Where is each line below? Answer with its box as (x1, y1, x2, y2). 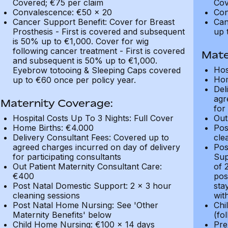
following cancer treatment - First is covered (12, 46, 185, 56)
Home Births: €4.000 (12, 123, 94, 133)
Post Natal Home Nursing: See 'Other (12, 200, 158, 210)
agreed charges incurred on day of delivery (12, 142, 180, 152)
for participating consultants (12, 152, 121, 162)
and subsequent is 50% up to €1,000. (12, 55, 157, 66)
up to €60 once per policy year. (12, 75, 136, 85)
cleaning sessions (12, 190, 80, 201)
